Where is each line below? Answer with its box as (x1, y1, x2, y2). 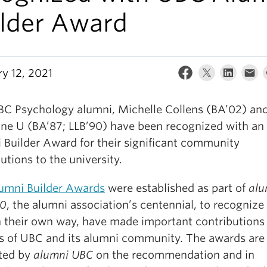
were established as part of (105, 182, 249, 194)
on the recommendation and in (93, 249, 254, 261)
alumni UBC (33, 249, 93, 261)
